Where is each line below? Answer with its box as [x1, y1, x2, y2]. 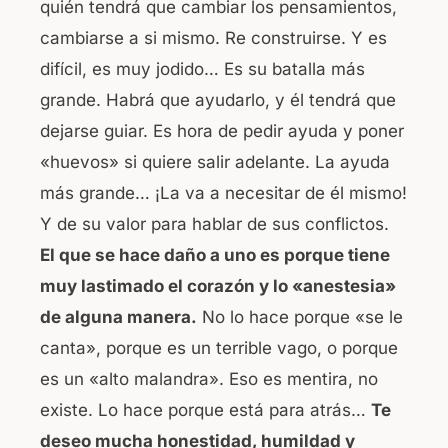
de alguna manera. [40, 307, 197, 328]
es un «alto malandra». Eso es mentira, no [40, 369, 378, 390]
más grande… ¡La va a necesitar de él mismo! [40, 183, 407, 204]
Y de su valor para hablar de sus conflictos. [40, 214, 389, 235]
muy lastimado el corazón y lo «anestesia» [40, 276, 396, 297]
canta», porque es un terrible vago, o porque [40, 338, 398, 359]
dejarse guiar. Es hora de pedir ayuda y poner [40, 121, 404, 142]
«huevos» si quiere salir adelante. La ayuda [40, 152, 390, 173]
